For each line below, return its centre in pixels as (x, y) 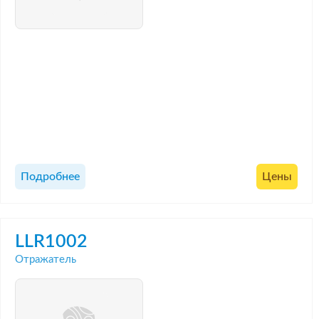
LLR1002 (51, 241)
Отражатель (46, 259)
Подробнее (50, 177)
